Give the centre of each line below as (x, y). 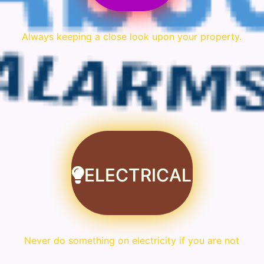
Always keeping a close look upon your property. (132, 36)
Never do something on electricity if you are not (132, 241)
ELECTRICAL (138, 175)
